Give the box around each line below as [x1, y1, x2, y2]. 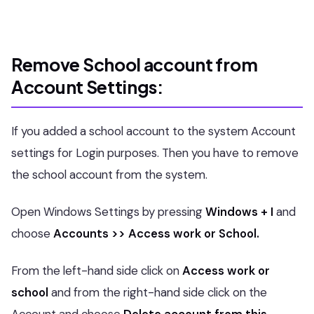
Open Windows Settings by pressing [11, 204, 205, 220]
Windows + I [205, 204, 276, 220]
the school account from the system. [11, 167, 207, 183]
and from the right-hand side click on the [48, 285, 267, 301]
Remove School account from [11, 53, 258, 76]
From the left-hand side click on [11, 263, 182, 279]
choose [11, 226, 53, 242]
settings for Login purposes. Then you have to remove [11, 145, 299, 161]
